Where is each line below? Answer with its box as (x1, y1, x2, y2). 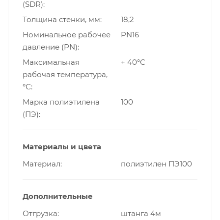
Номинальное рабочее (23, 29, 110, 39)
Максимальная (23, 57, 80, 67)
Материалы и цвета (23, 141, 101, 151)
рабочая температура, (23, 69, 108, 79)
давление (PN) (23, 42, 78, 52)
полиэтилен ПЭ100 (121, 159, 192, 168)
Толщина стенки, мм (23, 14, 100, 24)
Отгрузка (23, 208, 57, 218)
